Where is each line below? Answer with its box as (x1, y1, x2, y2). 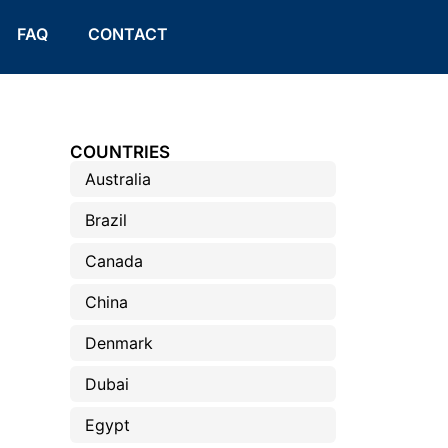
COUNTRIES (69, 142, 170, 162)
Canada (84, 251, 143, 271)
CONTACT (87, 24, 168, 44)
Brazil (84, 210, 127, 230)
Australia (84, 169, 151, 189)
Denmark (84, 333, 153, 353)
